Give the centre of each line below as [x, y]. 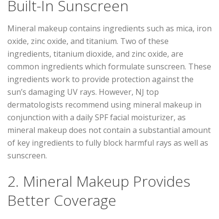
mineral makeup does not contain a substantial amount [109, 130]
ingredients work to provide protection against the [100, 79]
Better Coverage [62, 200]
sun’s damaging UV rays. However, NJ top [83, 92]
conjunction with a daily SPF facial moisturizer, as [97, 117]
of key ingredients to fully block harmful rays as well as [108, 142]
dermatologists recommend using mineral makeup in [104, 104]
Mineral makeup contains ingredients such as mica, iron [109, 28]
